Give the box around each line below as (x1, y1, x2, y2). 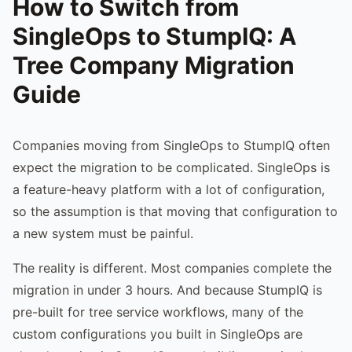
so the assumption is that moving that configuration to (13, 203, 338, 219)
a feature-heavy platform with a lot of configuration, (13, 181, 324, 197)
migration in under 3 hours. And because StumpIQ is (13, 281, 322, 298)
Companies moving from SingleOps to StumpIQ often (13, 137, 330, 153)
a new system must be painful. (13, 225, 193, 241)
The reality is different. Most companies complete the (13, 259, 332, 276)
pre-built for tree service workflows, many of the (13, 303, 303, 320)
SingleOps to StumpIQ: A (13, 21, 296, 50)
